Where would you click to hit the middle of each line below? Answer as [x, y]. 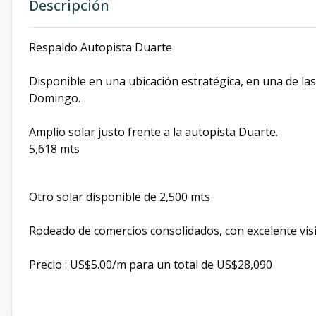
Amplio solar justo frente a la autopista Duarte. [153, 132]
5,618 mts [54, 149]
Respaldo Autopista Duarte [101, 47]
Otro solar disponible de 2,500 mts [120, 197]
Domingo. [55, 98]
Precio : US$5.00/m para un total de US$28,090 [151, 265]
